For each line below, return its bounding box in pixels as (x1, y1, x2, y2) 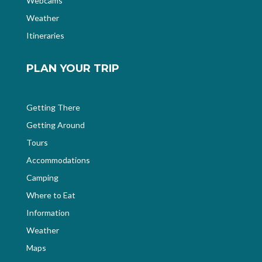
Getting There (26, 102, 80, 113)
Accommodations (26, 155, 90, 166)
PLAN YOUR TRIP (26, 62, 119, 75)
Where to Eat (26, 190, 75, 201)
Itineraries (26, 30, 64, 41)
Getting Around (26, 120, 85, 130)
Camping (26, 173, 58, 183)
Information (26, 208, 70, 218)
